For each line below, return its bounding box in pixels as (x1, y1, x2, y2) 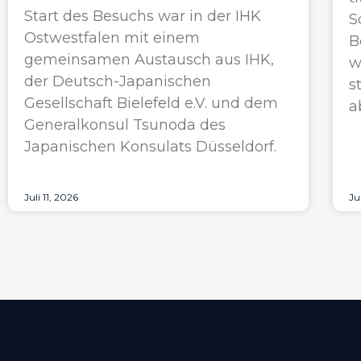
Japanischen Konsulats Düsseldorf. (24, 138, 276, 156)
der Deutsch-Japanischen (24, 73, 211, 91)
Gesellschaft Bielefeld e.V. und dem (24, 94, 278, 113)
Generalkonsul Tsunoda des (24, 116, 226, 135)
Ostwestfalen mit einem (24, 29, 200, 48)
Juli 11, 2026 (24, 191, 78, 204)
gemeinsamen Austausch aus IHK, (24, 51, 274, 69)
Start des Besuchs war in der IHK (24, 7, 261, 26)
